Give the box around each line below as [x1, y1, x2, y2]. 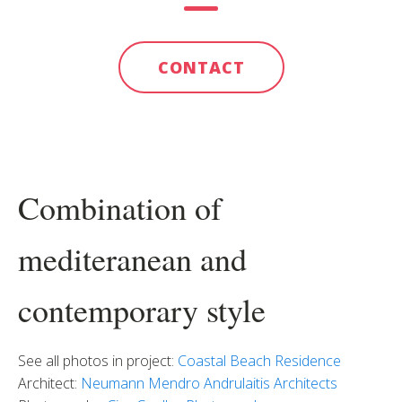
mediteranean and [18, 237, 247, 280]
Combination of [18, 186, 222, 229]
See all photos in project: [18, 351, 178, 371]
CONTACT [157, 57, 245, 78]
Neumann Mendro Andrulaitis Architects [81, 373, 337, 393]
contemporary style [18, 288, 266, 331]
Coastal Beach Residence [178, 351, 341, 371]
